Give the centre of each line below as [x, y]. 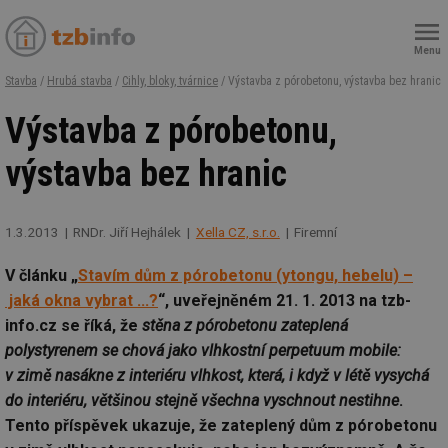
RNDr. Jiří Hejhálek [127, 232]
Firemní [316, 232]
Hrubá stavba [79, 81]
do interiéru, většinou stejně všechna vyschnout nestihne [202, 401]
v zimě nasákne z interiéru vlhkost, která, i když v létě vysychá [217, 376]
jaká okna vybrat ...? [81, 301]
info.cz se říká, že [73, 326]
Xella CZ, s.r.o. [237, 232]
